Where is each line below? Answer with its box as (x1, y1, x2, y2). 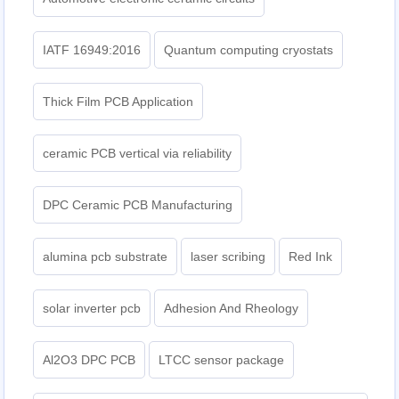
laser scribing (191, 249, 266, 265)
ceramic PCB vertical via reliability (43, 146, 232, 161)
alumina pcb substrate (43, 249, 168, 265)
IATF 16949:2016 (43, 43, 142, 58)
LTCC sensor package (159, 353, 285, 368)
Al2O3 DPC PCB (43, 353, 136, 368)
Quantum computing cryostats (164, 43, 334, 58)
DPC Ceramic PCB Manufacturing (43, 198, 233, 213)
